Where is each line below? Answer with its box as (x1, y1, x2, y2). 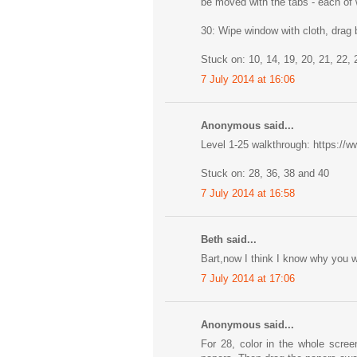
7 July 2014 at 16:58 (201, 186, 295, 199)
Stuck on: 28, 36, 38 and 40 (201, 167, 329, 180)
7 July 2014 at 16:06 (201, 73, 295, 85)
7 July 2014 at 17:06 (201, 272, 295, 284)
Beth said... (201, 233, 257, 245)
